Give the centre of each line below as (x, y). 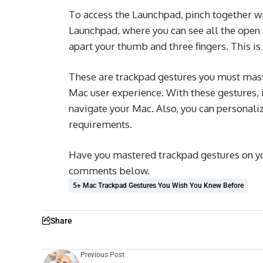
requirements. (102, 124)
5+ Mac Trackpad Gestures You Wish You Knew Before (158, 185)
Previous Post (102, 254)
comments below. (110, 170)
